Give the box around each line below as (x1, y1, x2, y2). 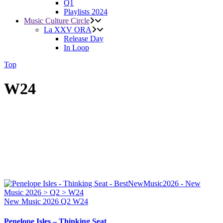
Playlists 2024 (64, 7, 108, 16)
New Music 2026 (4, 197, 61, 206)
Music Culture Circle (24, 16, 90, 25)
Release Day (64, 34, 104, 43)
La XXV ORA (44, 25, 92, 34)
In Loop (64, 43, 89, 52)
